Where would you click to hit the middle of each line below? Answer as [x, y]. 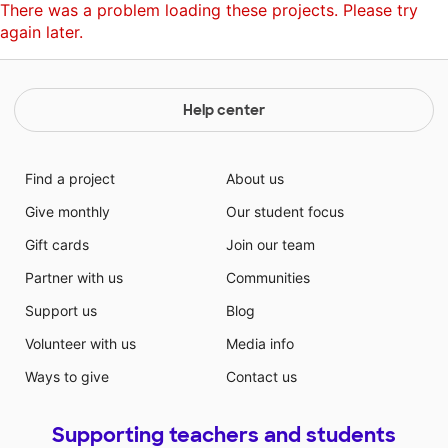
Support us [60, 310]
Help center [224, 110]
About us [255, 178]
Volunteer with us [80, 343]
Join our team [270, 244]
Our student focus [285, 211]
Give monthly [67, 211]
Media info [260, 343]
